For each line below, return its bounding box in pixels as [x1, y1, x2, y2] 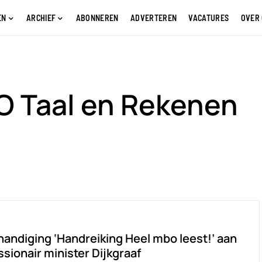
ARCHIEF [26, 12, 56, 23]
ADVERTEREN [130, 12, 177, 23]
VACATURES [188, 12, 229, 23]
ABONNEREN [75, 12, 119, 23]
